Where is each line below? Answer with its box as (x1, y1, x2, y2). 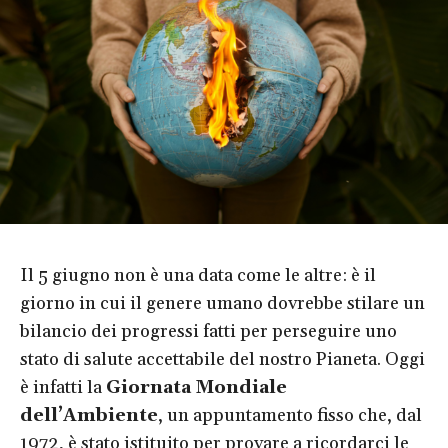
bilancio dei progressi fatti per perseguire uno (20, 320, 397, 344)
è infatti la (20, 376, 106, 400)
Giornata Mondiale (106, 376, 287, 400)
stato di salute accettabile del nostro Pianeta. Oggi (20, 348, 425, 372)
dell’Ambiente (20, 404, 158, 428)
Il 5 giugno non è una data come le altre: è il (20, 264, 376, 288)
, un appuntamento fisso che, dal (158, 404, 422, 428)
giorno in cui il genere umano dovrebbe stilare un (20, 292, 425, 316)
